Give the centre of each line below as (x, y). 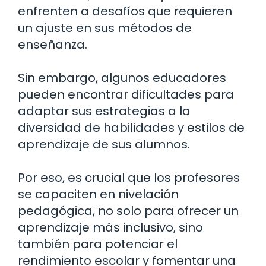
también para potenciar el (98, 244)
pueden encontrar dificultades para (126, 94)
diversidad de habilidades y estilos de (131, 127)
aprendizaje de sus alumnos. (104, 144)
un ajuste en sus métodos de (105, 28)
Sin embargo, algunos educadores (122, 77)
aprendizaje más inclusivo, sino (110, 227)
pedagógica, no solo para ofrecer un (128, 210)
